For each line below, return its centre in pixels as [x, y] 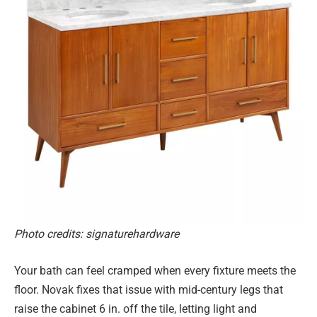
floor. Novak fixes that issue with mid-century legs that [149, 289]
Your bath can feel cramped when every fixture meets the [155, 270]
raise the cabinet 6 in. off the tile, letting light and [136, 309]
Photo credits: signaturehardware [97, 234]
